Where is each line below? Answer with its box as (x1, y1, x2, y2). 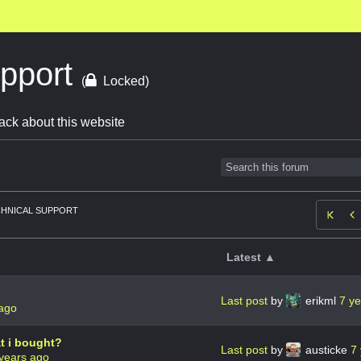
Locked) (103, 74, 150, 88)
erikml (302, 293, 339, 307)
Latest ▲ (226, 250, 276, 263)
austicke (302, 342, 351, 356)
